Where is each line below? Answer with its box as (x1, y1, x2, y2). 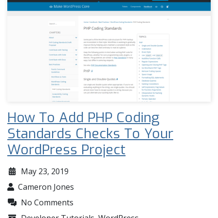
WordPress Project (7, 140, 126, 159)
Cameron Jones (18, 181, 74, 192)
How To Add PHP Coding (7, 108, 160, 127)
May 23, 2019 (21, 165, 69, 177)
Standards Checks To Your (7, 124, 173, 143)
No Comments (21, 197, 73, 208)
